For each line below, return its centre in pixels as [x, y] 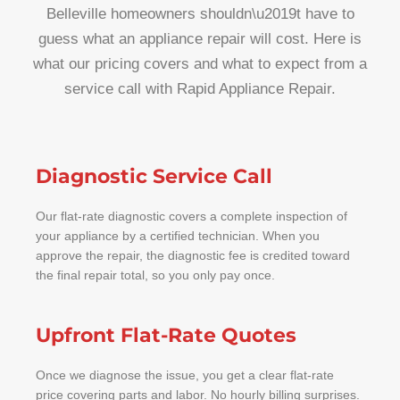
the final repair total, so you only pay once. [155, 276]
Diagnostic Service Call [154, 177]
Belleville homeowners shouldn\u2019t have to [200, 14]
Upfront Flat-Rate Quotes [166, 336]
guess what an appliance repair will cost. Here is [200, 39]
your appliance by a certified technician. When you [178, 237]
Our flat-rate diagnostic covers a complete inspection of [192, 217]
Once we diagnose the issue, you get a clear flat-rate [185, 376]
